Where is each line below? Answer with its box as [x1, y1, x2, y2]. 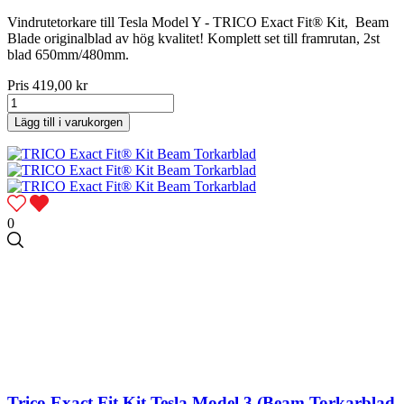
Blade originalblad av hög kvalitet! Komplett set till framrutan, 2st [7, 31, 380, 47]
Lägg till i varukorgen [14, 115, 123, 130]
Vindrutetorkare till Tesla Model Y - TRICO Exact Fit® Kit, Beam [7, 14, 389, 31]
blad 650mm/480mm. [7, 47, 129, 63]
